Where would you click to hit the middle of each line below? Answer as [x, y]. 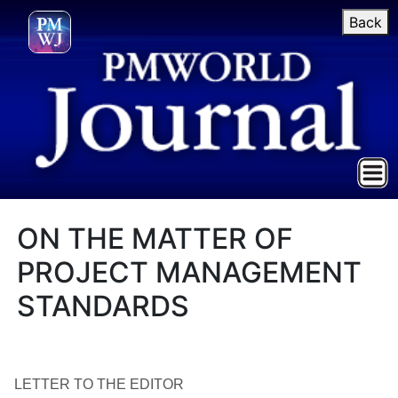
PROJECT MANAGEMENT [190, 272]
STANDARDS [103, 306]
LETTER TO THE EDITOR [99, 384]
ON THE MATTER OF [155, 239]
